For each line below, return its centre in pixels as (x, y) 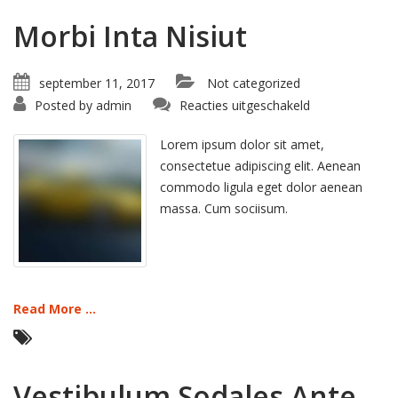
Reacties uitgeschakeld (245, 105)
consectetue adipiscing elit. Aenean (260, 166)
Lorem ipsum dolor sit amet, (242, 144)
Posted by (64, 105)
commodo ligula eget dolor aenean (261, 187)
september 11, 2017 (97, 83)
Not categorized (254, 83)
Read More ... (55, 309)
